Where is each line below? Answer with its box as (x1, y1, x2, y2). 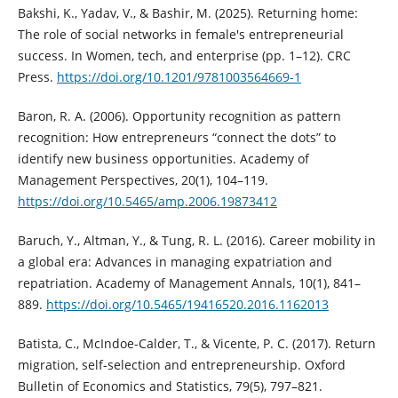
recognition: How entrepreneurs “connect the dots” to (17, 128, 336, 146)
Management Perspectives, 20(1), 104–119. (17, 171, 268, 188)
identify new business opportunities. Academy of (17, 149, 309, 167)
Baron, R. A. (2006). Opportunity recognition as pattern (17, 107, 341, 124)
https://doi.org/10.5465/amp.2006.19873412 (17, 192, 277, 210)
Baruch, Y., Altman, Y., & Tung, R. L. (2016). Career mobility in (17, 231, 376, 249)
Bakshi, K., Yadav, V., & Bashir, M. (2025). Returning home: (17, 4, 358, 21)
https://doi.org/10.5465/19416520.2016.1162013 (45, 295, 329, 313)
